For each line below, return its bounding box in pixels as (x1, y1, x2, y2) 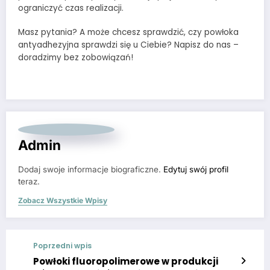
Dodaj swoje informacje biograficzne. (18, 164, 163, 174)
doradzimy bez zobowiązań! (18, 51, 133, 63)
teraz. (18, 176, 40, 186)
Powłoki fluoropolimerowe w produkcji (33, 254, 218, 268)
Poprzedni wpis (33, 240, 92, 251)
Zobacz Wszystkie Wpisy (18, 195, 107, 205)
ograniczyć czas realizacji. (18, 2, 124, 14)
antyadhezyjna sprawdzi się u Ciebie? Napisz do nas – (18, 39, 239, 51)
